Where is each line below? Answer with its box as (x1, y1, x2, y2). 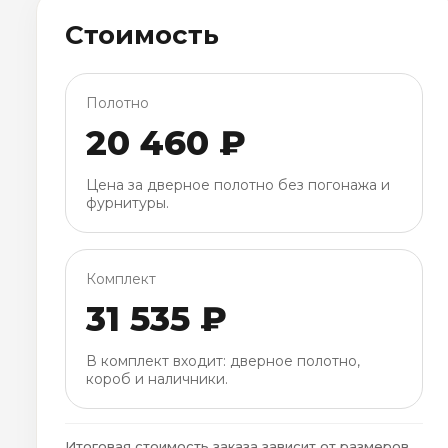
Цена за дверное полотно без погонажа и (86, 176, 390, 195)
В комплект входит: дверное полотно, (86, 352, 360, 371)
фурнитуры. (86, 194, 169, 213)
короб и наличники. (86, 370, 228, 389)
